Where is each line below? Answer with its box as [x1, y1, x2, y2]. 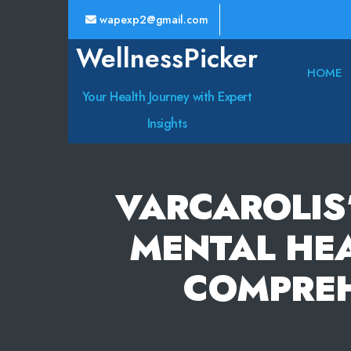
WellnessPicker [76, 39, 258, 78]
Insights [147, 114, 187, 132]
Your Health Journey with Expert [81, 88, 252, 106]
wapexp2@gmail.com [96, 12, 208, 27]
